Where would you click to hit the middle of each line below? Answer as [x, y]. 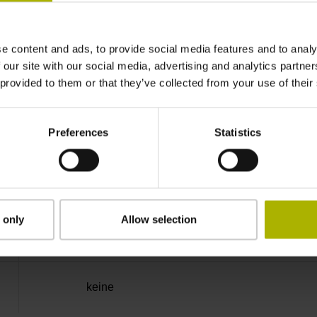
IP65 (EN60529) [127, 132]
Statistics [238, 132]
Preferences [79, 132]
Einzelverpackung [132, 235]
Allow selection [158, 219]
